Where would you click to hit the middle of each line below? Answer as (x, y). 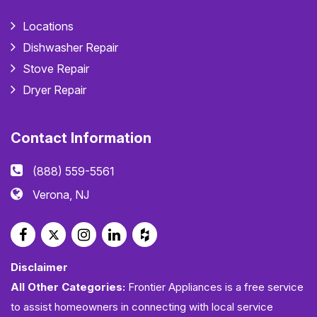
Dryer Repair (54, 90)
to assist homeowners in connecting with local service (142, 307)
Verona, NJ (61, 195)
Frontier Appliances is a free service (214, 287)
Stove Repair (56, 69)
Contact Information (81, 138)
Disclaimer (39, 267)
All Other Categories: (68, 287)
